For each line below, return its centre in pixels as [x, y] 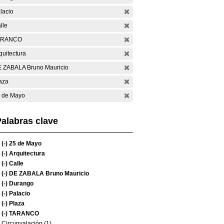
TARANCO [23, 213]
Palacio [19, 193]
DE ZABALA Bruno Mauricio [48, 173]
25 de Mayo [24, 143]
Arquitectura [26, 153]
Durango [20, 183]
